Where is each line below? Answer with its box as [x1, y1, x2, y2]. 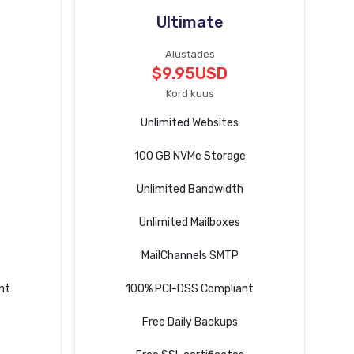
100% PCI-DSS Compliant [126, 282, 254, 296]
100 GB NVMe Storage [134, 149, 246, 163]
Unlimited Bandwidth [136, 183, 243, 196]
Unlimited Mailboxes [139, 216, 241, 229]
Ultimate [156, 13, 224, 32]
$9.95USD [152, 64, 228, 83]
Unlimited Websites [141, 116, 239, 130]
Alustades [164, 48, 215, 60]
